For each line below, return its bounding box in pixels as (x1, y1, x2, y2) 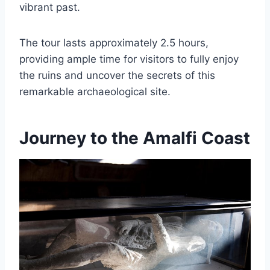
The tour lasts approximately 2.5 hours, (19, 37, 209, 49)
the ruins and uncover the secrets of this (19, 69, 215, 81)
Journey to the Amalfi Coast (19, 128, 250, 148)
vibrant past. (19, 1, 80, 13)
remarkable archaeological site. (19, 86, 171, 98)
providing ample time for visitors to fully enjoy (19, 53, 239, 65)
